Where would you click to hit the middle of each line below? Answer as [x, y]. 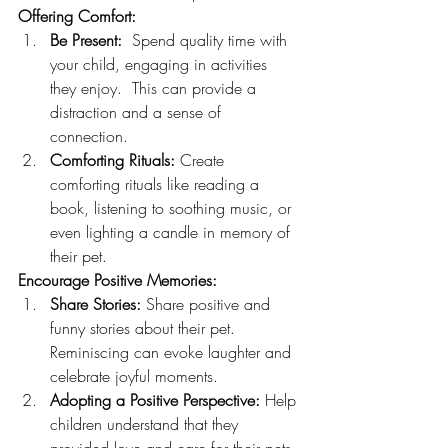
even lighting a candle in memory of [172, 232]
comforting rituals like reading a [157, 184]
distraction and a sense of [138, 112]
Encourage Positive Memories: [117, 280]
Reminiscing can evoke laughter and [173, 352]
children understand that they [146, 424]
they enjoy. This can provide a [155, 88]
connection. [89, 136]
